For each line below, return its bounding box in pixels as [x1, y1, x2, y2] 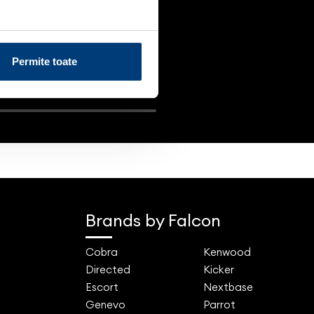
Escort [86, 280, 118, 294]
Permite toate [12, 55, 77, 67]
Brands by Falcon [86, 209, 221, 231]
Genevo [86, 297, 125, 311]
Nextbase [203, 280, 253, 294]
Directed [86, 262, 130, 276]
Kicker [203, 262, 234, 276]
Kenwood [203, 245, 251, 259]
